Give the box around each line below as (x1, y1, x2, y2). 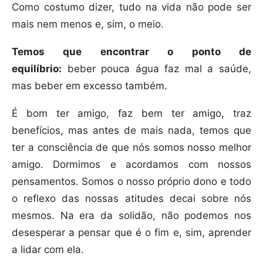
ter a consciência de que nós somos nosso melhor (12, 141, 251, 154)
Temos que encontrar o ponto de (12, 46, 251, 58)
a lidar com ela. (12, 244, 84, 256)
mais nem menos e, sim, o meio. (12, 18, 164, 31)
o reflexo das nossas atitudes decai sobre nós (12, 193, 251, 205)
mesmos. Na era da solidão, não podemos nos (12, 210, 251, 222)
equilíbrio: (12, 63, 62, 75)
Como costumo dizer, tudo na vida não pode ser (12, 1, 251, 14)
